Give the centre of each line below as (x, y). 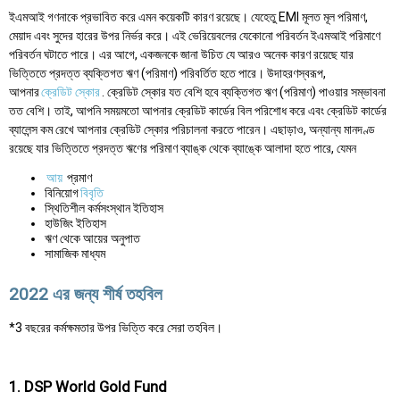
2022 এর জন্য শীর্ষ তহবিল (86, 294)
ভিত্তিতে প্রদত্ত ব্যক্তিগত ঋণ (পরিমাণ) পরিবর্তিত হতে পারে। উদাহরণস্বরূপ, (167, 73)
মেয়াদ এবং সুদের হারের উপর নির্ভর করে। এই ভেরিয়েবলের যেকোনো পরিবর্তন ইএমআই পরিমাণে (195, 35)
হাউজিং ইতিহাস (75, 223)
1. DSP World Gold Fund (88, 387)
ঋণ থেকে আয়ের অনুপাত (92, 238)
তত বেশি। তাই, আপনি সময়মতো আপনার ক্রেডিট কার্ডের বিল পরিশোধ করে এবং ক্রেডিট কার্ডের (198, 110)
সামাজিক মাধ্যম (75, 253)
